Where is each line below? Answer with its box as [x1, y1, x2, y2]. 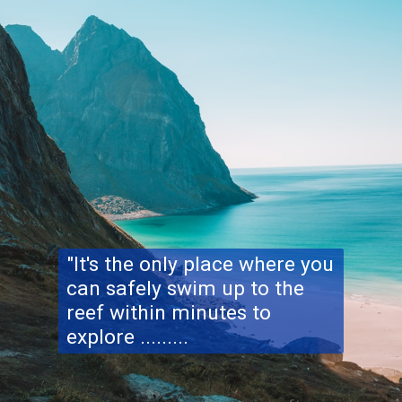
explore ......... [66, 324, 188, 349]
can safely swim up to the [66, 275, 304, 301]
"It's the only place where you [66, 251, 334, 276]
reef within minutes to [66, 300, 271, 325]
